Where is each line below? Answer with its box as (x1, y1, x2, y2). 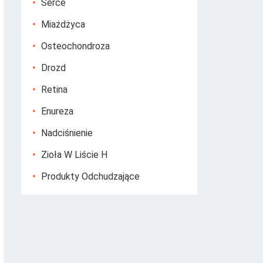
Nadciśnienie (41, 127, 93, 139)
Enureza (41, 106, 73, 117)
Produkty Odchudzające (41, 171, 140, 182)
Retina (41, 84, 68, 95)
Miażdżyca (41, 19, 85, 30)
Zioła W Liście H (41, 149, 107, 160)
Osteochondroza (41, 41, 110, 52)
